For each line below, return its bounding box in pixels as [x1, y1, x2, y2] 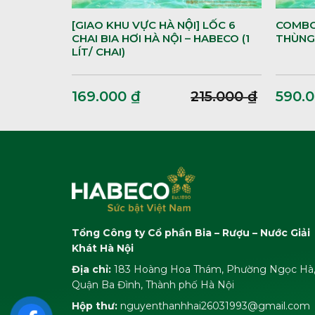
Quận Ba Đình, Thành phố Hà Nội [72, 278, 234, 291]
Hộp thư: [72, 299, 117, 312]
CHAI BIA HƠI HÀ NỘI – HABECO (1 [71, 31, 250, 45]
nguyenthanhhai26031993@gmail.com [117, 299, 310, 312]
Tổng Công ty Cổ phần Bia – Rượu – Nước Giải [72, 226, 310, 239]
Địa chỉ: [72, 262, 111, 276]
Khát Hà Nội [72, 241, 134, 255]
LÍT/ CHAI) [71, 44, 125, 58]
